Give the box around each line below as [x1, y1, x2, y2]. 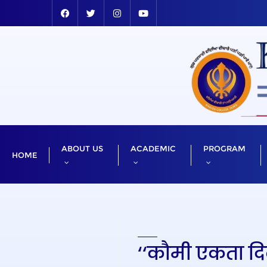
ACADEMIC [130, 143, 176, 153]
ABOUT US [61, 143, 103, 153]
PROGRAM [203, 143, 246, 153]
